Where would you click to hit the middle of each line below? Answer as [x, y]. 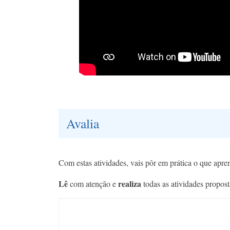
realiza [130, 184]
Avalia [83, 123]
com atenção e [93, 184]
